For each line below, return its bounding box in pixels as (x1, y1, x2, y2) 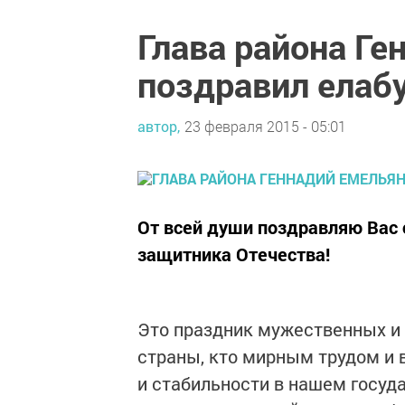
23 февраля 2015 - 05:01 (184, 117, 346, 137)
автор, (137, 117, 180, 137)
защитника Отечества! (137, 241, 330, 266)
